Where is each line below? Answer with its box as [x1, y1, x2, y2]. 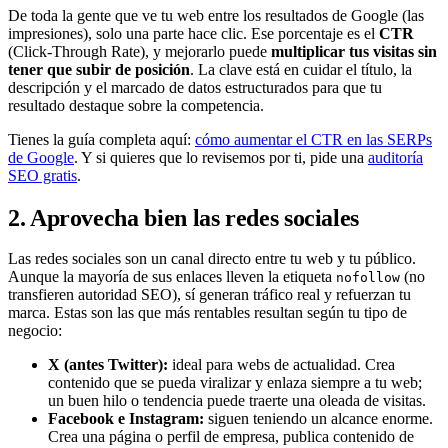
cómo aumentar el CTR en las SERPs [195, 130, 432, 148]
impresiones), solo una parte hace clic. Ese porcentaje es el [8, 24, 379, 42]
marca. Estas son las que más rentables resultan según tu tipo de [8, 304, 407, 322]
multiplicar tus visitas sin [271, 42, 437, 60]
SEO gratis [8, 166, 77, 184]
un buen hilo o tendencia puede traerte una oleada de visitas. [48, 392, 426, 410]
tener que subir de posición [8, 60, 190, 78]
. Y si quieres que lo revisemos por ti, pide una [74, 148, 368, 166]
